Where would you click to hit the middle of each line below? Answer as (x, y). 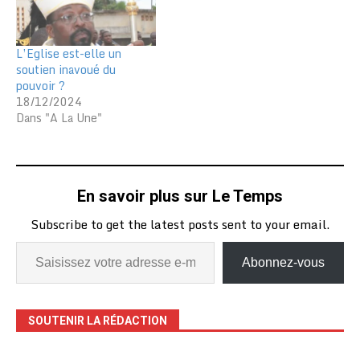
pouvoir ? (41, 86)
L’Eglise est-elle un (69, 54)
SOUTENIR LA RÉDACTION (98, 321)
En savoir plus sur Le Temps (180, 196)
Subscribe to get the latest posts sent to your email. (180, 225)
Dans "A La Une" (59, 118)
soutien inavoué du (66, 70)
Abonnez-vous (283, 263)
